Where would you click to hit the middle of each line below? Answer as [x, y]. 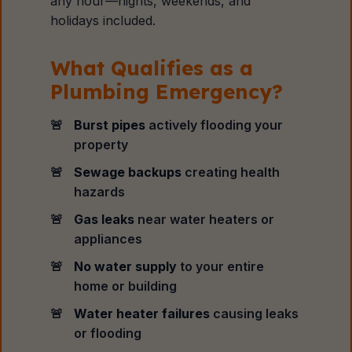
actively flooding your [214, 125]
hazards [100, 192]
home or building [126, 286]
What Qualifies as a [152, 68]
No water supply [126, 266]
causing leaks [255, 313]
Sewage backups [128, 172]
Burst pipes [110, 125]
